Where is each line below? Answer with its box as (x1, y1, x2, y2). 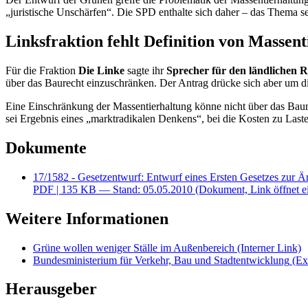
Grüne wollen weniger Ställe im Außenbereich (33, 241, 237, 254)
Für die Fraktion (5, 64, 78, 76)
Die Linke (78, 64, 124, 76)
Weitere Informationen (5, 209, 168, 228)
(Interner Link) (237, 241, 301, 254)
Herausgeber (5, 280, 97, 298)
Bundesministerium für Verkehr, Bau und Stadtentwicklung (33, 254, 289, 266)
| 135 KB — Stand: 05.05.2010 (56, 183, 192, 195)
